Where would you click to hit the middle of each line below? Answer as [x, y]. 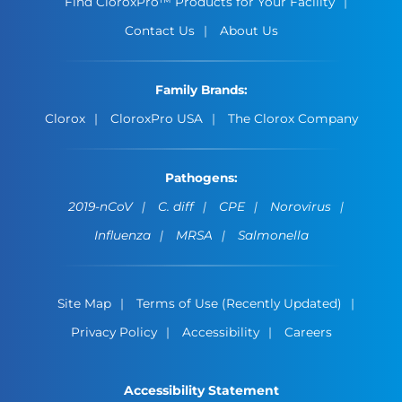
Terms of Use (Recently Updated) [239, 303]
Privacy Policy [114, 332]
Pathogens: [201, 177]
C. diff [175, 206]
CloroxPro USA [156, 119]
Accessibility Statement [201, 391]
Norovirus [300, 206]
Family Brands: [201, 90]
